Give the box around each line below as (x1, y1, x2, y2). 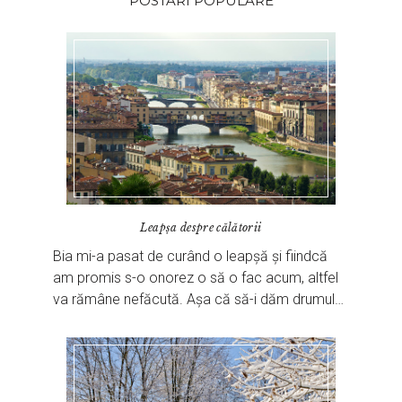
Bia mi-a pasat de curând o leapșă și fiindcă (53, 247, 328, 265)
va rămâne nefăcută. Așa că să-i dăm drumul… (53, 290, 348, 308)
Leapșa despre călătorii (140, 220, 262, 234)
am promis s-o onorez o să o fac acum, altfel (53, 268, 339, 286)
